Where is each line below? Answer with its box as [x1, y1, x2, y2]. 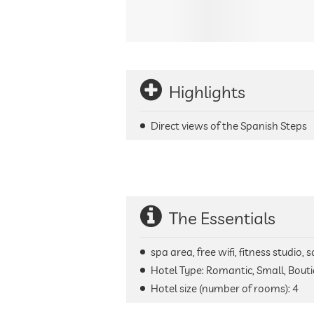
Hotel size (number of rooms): [151, 282, 292, 295]
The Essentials [169, 207, 275, 228]
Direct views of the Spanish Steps [151, 119, 307, 132]
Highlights [169, 81, 245, 102]
